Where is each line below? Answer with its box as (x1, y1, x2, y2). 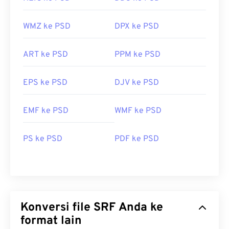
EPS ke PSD (23, 78, 67, 88)
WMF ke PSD (114, 106, 162, 117)
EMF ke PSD (23, 106, 68, 117)
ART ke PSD (23, 50, 68, 60)
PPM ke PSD (114, 50, 161, 60)
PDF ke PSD (114, 134, 159, 145)
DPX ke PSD (114, 21, 159, 32)
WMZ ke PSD (23, 21, 71, 32)
